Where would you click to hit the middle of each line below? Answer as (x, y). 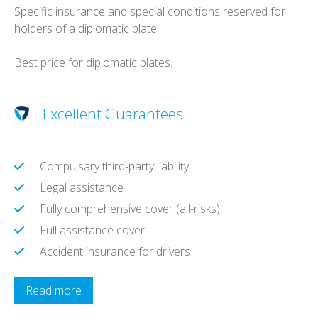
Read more (54, 290)
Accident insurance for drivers (115, 251)
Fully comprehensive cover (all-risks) (130, 208)
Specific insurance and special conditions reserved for (150, 11)
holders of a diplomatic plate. (87, 28)
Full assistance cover (92, 230)
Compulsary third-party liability (114, 166)
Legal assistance (82, 187)
